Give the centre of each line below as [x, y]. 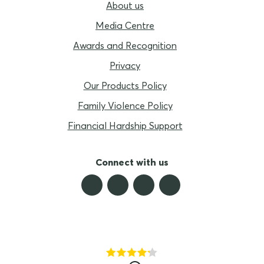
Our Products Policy [125, 85]
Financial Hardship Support [125, 125]
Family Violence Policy [125, 105]
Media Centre [125, 25]
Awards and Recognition [125, 45]
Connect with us [132, 162]
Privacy [125, 65]
